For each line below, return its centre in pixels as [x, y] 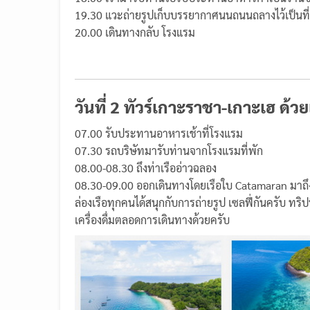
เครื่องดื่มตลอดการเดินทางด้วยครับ [152, 219]
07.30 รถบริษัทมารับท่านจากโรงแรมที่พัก [169, 150]
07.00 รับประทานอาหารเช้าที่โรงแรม [159, 133]
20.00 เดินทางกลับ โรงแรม [135, 32]
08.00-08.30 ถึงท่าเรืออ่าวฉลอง [146, 167]
